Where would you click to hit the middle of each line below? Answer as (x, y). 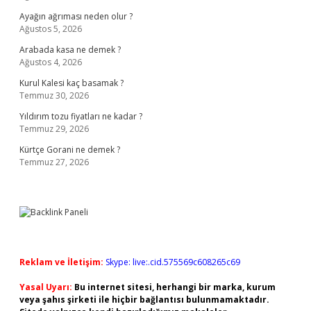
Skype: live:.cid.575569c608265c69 (173, 262)
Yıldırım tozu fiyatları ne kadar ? (81, 116)
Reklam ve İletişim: (61, 262)
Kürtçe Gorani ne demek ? (70, 150)
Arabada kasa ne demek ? (70, 50)
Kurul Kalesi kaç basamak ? (72, 83)
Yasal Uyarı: (46, 287)
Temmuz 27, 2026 (54, 162)
